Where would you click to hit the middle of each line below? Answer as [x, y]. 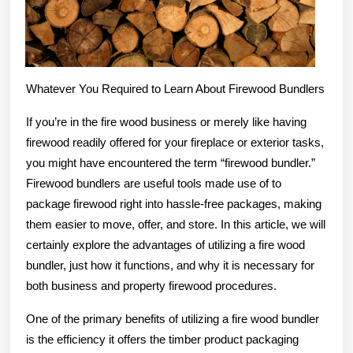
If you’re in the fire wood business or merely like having [166, 122]
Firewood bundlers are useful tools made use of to [154, 184]
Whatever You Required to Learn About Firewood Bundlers [175, 89]
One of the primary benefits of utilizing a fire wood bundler [173, 319]
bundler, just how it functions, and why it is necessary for [170, 266]
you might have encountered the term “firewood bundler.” [171, 163]
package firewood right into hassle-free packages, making [174, 204]
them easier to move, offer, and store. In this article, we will [176, 225]
